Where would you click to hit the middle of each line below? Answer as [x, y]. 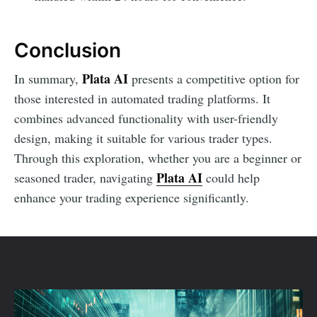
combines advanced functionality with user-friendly [146, 119]
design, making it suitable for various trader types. [143, 138]
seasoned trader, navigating [85, 178]
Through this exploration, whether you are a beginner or [158, 158]
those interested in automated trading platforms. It [142, 99]
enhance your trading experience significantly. [132, 198]
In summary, [48, 79]
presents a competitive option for [214, 79]
